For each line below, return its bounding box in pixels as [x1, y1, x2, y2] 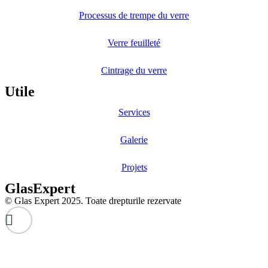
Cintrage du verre [101, 65, 167, 75]
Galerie [120, 134, 148, 145]
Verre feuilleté [108, 37, 160, 48]
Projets [121, 162, 147, 172]
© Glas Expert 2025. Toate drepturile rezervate [5, 195, 181, 206]
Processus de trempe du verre [79, 10, 189, 20]
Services [118, 106, 150, 117]
